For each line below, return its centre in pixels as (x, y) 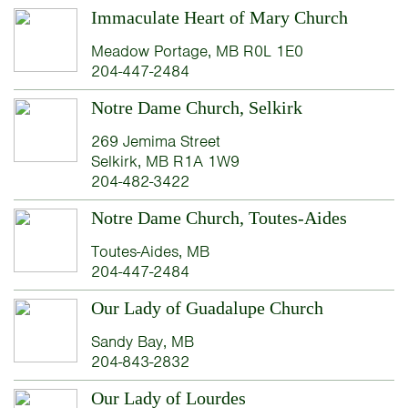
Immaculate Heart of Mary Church (219, 18)
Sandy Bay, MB (142, 342)
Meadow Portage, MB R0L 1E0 (197, 51)
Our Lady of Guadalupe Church (207, 308)
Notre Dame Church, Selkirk (196, 108)
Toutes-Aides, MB (150, 252)
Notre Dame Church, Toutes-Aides (219, 218)
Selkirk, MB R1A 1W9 (165, 162)
